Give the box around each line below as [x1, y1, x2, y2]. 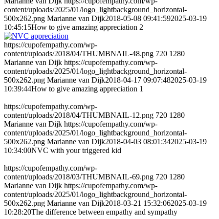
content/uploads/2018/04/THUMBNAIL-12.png [4, 111, 153, 120]
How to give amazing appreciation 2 [31, 23, 143, 32]
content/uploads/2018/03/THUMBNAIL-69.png [4, 173, 153, 181]
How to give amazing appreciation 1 [31, 85, 143, 93]
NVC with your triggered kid [31, 146, 121, 155]
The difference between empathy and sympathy [31, 208, 177, 217]
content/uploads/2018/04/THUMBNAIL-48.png [4, 49, 153, 58]
